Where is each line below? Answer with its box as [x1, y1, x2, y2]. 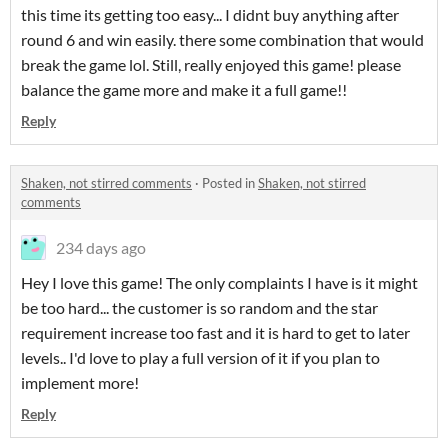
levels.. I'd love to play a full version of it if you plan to [21, 347, 380, 367]
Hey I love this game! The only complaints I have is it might [21, 272, 418, 292]
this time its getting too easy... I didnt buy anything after [21, 4, 399, 24]
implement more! [21, 372, 139, 392]
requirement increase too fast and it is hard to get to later [21, 322, 410, 342]
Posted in [202, 174, 258, 191]
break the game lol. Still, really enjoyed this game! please [21, 54, 401, 74]
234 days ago [56, 237, 146, 257]
